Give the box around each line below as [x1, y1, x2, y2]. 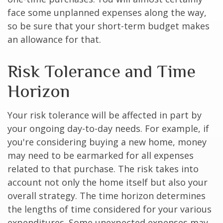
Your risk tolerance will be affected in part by [7, 109, 202, 121]
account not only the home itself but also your [7, 176, 208, 188]
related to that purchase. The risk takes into [7, 163, 199, 175]
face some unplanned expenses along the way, [7, 6, 207, 18]
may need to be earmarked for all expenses [7, 149, 194, 161]
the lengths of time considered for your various [7, 203, 212, 215]
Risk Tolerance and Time [7, 61, 196, 81]
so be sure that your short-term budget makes [7, 20, 210, 32]
